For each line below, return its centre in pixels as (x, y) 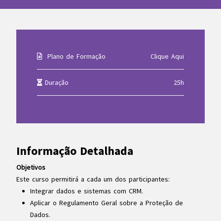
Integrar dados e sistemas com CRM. (86, 191)
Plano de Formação (74, 56)
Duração (55, 82)
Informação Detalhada (74, 151)
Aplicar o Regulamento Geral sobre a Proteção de (106, 203)
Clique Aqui (167, 56)
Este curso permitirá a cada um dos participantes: (93, 179)
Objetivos (31, 167)
